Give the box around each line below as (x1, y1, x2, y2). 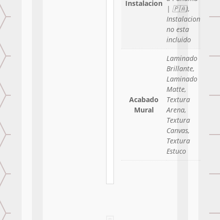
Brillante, (166, 63, 195, 73)
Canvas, (166, 125, 190, 135)
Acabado (129, 94, 159, 104)
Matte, (166, 84, 187, 94)
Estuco (166, 146, 187, 156)
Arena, (166, 105, 187, 114)
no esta (166, 24, 190, 34)
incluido (166, 34, 192, 44)
